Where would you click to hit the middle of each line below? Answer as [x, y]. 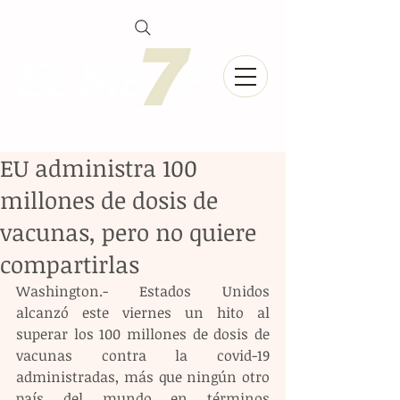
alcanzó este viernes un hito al [143, 312]
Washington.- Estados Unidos [143, 291]
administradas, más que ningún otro [143, 377]
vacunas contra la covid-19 [143, 355]
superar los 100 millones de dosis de [143, 334]
